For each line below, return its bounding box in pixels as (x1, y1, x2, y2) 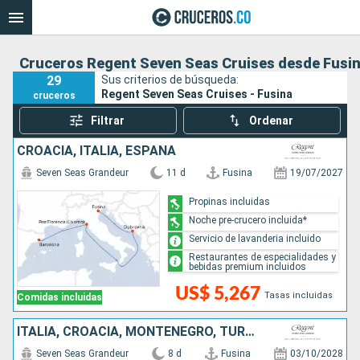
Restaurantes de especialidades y (189, 251, 337, 263)
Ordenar (249, 114, 294, 127)
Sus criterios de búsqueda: (101, 72, 239, 86)
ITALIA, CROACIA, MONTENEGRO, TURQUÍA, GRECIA (245, 324, 255, 339)
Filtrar (90, 114, 125, 127)
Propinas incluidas (189, 195, 271, 207)
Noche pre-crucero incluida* (189, 214, 308, 226)
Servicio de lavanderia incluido (189, 232, 321, 244)
